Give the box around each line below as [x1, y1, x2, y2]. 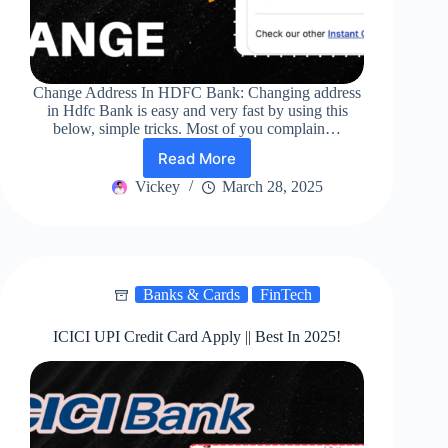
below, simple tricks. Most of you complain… [53, 120, 342, 138]
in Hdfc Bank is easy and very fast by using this [46, 102, 348, 120]
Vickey [134, 178, 180, 196]
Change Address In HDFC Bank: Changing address [33, 84, 362, 102]
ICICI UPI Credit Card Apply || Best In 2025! [53, 328, 342, 346]
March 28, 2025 [221, 178, 323, 196]
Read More [158, 148, 237, 168]
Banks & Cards [142, 286, 240, 304]
